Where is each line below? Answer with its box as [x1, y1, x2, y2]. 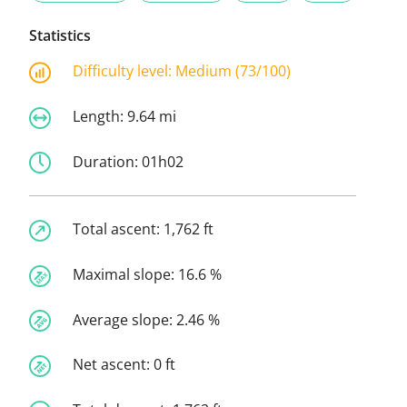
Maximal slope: [73, 264, 178, 285]
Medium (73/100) [175, 61, 291, 82]
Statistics [29, 25, 91, 46]
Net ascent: [73, 354, 154, 375]
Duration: [73, 151, 142, 172]
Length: [73, 105, 127, 126]
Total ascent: [73, 219, 164, 240]
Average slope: [73, 309, 176, 330]
